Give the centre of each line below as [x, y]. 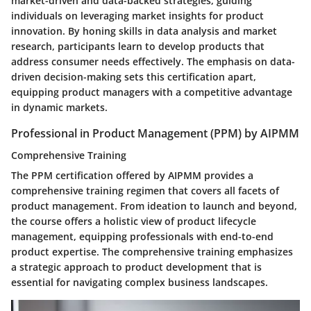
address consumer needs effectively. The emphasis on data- [153, 61]
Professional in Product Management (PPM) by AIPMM [155, 133]
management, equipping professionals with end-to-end [142, 236]
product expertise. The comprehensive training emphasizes [152, 251]
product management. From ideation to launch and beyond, [154, 205]
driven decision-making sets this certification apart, [134, 76]
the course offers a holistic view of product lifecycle [134, 221]
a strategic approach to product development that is [136, 267]
